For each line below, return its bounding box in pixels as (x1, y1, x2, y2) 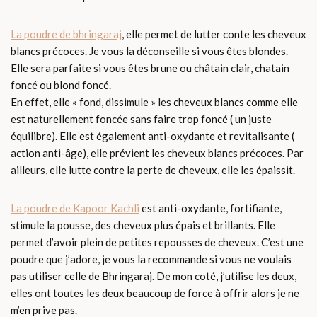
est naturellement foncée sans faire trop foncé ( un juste (11, 113, 272, 126)
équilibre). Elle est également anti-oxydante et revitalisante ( (11, 129, 294, 143)
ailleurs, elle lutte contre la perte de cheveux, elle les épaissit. (11, 163, 295, 177)
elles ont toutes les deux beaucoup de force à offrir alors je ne (11, 287, 299, 300)
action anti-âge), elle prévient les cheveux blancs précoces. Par (11, 146, 304, 160)
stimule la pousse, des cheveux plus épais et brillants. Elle (11, 219, 275, 232)
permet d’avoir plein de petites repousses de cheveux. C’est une (11, 236, 304, 249)
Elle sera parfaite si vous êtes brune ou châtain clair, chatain (11, 62, 289, 75)
